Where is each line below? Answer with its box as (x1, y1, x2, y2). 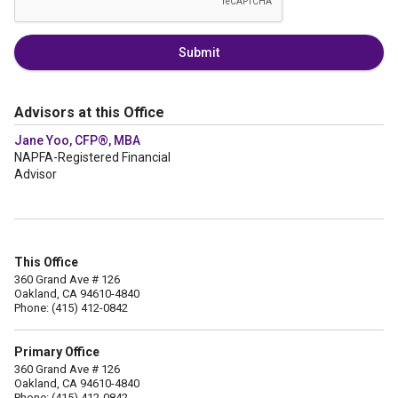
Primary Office (14, 345, 99, 359)
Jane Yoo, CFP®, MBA (14, 133, 140, 147)
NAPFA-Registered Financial (14, 150, 171, 164)
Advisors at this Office (14, 104, 164, 121)
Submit (179, 45, 219, 60)
